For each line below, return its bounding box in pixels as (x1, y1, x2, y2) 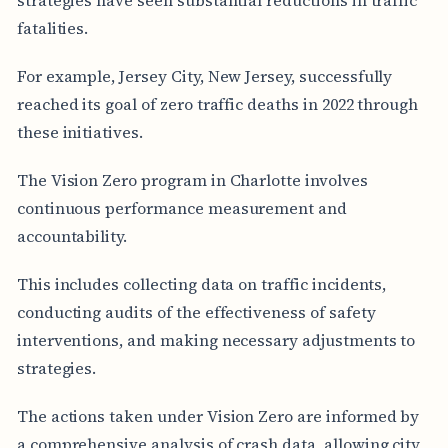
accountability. (16, 224, 128, 247)
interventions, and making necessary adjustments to (16, 328, 416, 351)
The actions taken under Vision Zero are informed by (16, 404, 420, 427)
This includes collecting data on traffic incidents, (16, 272, 387, 295)
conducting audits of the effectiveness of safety (16, 300, 376, 323)
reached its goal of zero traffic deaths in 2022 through (16, 92, 419, 115)
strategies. (16, 356, 97, 379)
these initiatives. (16, 120, 143, 143)
